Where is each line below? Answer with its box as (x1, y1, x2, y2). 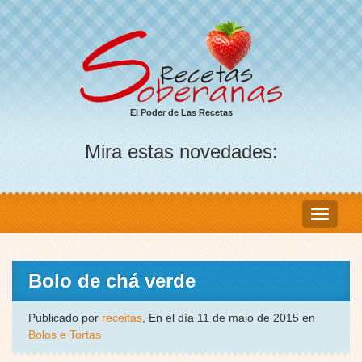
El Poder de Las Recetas (129, 107, 233, 118)
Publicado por (28, 311, 102, 325)
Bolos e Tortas (28, 328, 101, 342)
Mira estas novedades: (84, 141, 278, 163)
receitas (102, 311, 142, 325)
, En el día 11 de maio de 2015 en (142, 311, 315, 325)
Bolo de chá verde (28, 270, 196, 293)
